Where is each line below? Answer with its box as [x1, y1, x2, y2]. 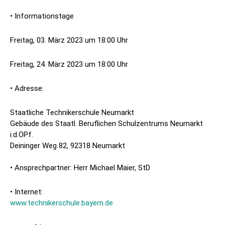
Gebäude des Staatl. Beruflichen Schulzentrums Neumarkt [10, 119, 203, 129]
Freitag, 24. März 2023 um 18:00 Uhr [10, 60, 128, 69]
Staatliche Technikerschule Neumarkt [10, 108, 134, 118]
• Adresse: [10, 84, 44, 93]
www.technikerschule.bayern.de [10, 198, 113, 208]
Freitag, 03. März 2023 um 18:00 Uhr [10, 36, 128, 45]
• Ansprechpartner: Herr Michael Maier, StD [10, 163, 150, 173]
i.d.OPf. [10, 130, 33, 140]
